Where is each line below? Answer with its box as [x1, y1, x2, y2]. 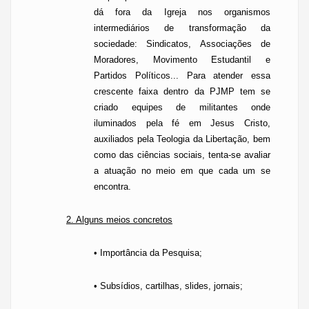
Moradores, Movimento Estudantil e [94, 54, 270, 65]
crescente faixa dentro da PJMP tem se [94, 86, 270, 97]
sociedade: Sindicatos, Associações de [94, 39, 270, 49]
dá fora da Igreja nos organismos [94, 7, 270, 17]
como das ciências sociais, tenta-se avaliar [94, 150, 270, 160]
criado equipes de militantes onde [94, 102, 270, 112]
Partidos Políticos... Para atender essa [94, 70, 270, 81]
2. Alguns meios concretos [66, 215, 172, 225]
